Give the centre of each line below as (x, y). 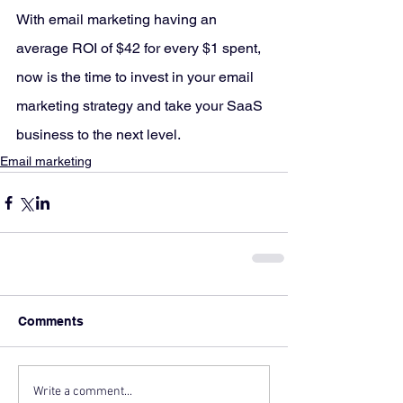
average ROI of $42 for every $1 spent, (140, 49)
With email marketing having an (118, 20)
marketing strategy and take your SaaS (141, 106)
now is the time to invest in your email (137, 77)
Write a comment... (83, 391)
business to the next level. (99, 135)
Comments (51, 322)
